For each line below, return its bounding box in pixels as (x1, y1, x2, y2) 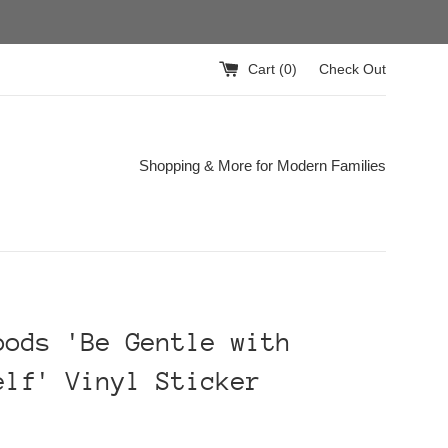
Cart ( (248, 61, 284, 77)
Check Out (319, 61, 386, 77)
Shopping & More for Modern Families (139, 157, 386, 174)
